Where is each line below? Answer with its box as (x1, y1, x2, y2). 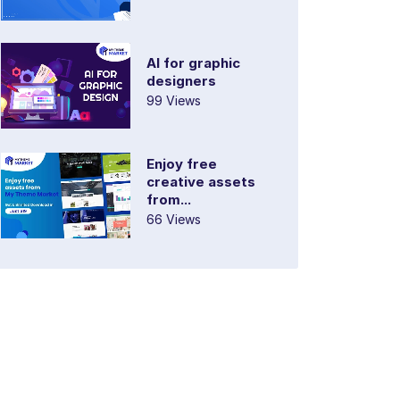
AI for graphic (146, 54, 240, 71)
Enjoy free (146, 155, 217, 173)
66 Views (146, 212, 201, 228)
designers (146, 71, 216, 89)
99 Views (146, 92, 201, 108)
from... (146, 191, 191, 209)
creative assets (146, 173, 255, 191)
